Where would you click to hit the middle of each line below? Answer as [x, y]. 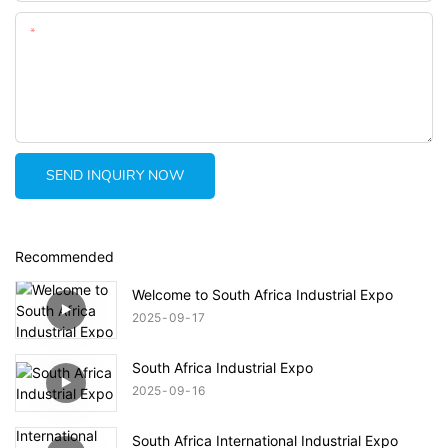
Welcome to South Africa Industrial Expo [262, 294]
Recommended [64, 257]
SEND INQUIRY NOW [115, 175]
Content [61, 32]
